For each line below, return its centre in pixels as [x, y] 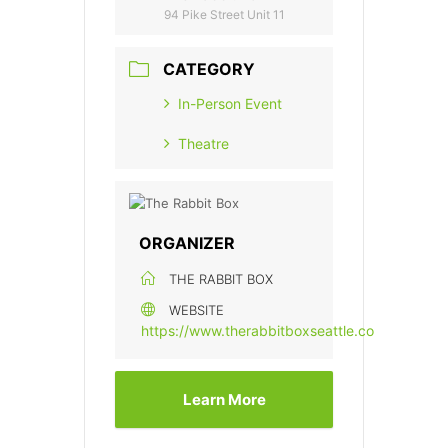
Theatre [203, 144]
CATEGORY [209, 69]
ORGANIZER [187, 243]
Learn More [224, 400]
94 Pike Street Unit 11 [224, 14]
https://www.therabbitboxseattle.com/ [266, 331]
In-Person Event [230, 104]
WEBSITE [196, 310]
